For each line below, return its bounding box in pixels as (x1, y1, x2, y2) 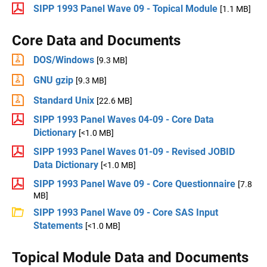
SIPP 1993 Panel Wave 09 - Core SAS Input (33, 207, 218, 218)
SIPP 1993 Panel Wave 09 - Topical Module (33, 3, 218, 14)
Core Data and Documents (12, 32, 181, 49)
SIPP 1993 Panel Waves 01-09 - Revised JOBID (33, 146, 235, 157)
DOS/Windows (33, 54, 94, 66)
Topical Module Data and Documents (12, 249, 249, 266)
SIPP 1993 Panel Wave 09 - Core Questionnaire (33, 178, 235, 190)
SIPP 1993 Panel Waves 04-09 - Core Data (33, 114, 214, 125)
